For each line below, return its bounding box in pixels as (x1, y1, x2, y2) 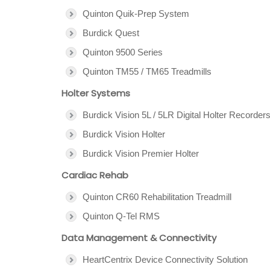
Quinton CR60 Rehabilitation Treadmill (83, 192, 231, 202)
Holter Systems (61, 87, 130, 99)
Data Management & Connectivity (61, 231, 216, 244)
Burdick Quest (83, 28, 139, 38)
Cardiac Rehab (61, 169, 128, 181)
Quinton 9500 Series (83, 47, 163, 57)
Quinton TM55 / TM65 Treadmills (83, 66, 212, 77)
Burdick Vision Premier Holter (83, 148, 199, 159)
